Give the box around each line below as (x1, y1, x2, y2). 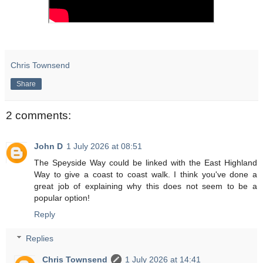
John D (34, 141, 63, 151)
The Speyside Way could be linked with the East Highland (34, 157, 257, 167)
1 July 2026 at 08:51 (66, 141, 142, 151)
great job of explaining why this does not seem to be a (34, 181, 257, 191)
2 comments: (6, 109, 71, 122)
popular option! (34, 193, 90, 203)
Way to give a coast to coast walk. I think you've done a (34, 169, 257, 179)
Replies (26, 234, 54, 244)
